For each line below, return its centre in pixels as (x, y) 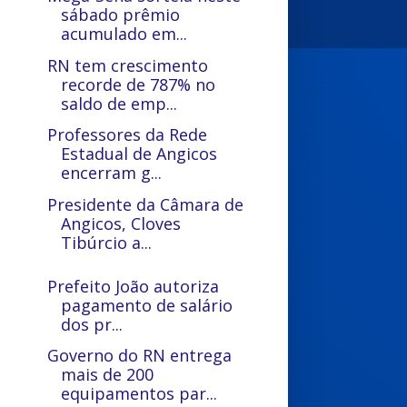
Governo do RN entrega (140, 355)
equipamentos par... (139, 393)
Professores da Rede (128, 134)
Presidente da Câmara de (146, 204)
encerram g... (112, 173)
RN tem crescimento (128, 65)
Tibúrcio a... (107, 242)
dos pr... (92, 324)
